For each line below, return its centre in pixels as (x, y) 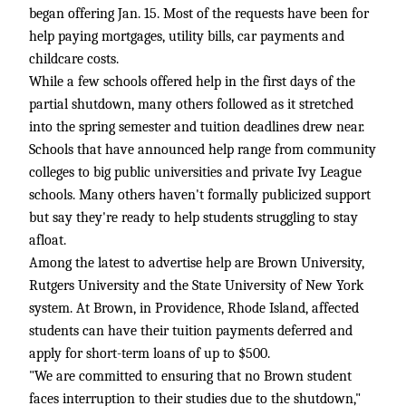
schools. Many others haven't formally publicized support (200, 195)
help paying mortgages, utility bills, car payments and (187, 36)
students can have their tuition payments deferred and (191, 331)
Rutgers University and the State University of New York (196, 285)
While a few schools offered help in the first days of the (192, 82)
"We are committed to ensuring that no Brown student (190, 376)
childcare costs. (74, 59)
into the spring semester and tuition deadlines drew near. (197, 127)
